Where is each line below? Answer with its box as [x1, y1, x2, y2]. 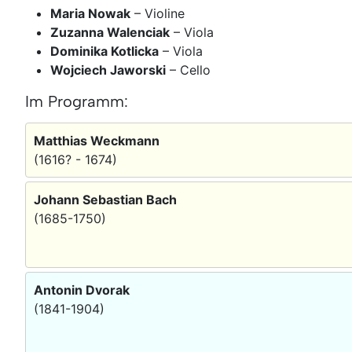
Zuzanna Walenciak [50, 24, 170, 40]
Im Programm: [25, 91, 128, 111]
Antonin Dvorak [34, 281, 130, 298]
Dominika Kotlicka [50, 42, 159, 59]
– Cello [166, 61, 211, 78]
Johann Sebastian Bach [34, 191, 177, 207]
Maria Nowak [50, 5, 130, 21]
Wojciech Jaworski [50, 61, 166, 78]
